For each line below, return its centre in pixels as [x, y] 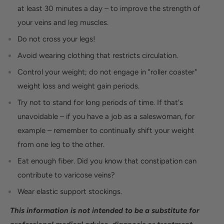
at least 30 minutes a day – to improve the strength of [109, 8]
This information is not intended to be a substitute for [105, 211]
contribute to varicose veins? [66, 175]
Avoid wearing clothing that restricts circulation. [98, 55]
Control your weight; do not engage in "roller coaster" [107, 72]
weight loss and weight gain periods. [78, 86]
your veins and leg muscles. [63, 22]
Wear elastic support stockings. [70, 191]
